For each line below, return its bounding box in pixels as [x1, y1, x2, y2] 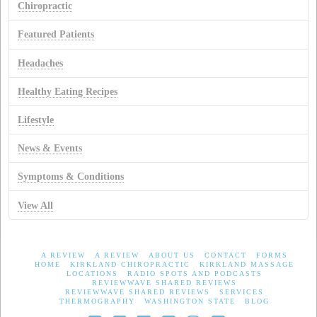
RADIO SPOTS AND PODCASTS [127, 270, 263, 278]
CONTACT [204, 251, 247, 260]
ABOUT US [148, 251, 195, 260]
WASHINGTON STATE [144, 297, 236, 306]
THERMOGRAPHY [59, 297, 135, 306]
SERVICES [219, 288, 264, 296]
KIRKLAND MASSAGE [199, 260, 294, 269]
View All [18, 200, 54, 211]
